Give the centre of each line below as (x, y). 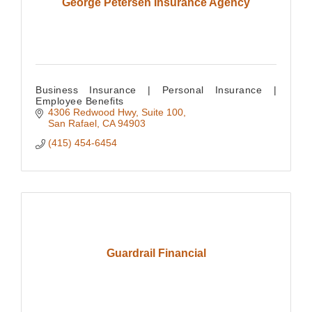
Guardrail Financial (156, 253)
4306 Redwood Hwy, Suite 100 (115, 112)
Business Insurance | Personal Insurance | (156, 90)
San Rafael (72, 124)
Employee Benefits (80, 101)
